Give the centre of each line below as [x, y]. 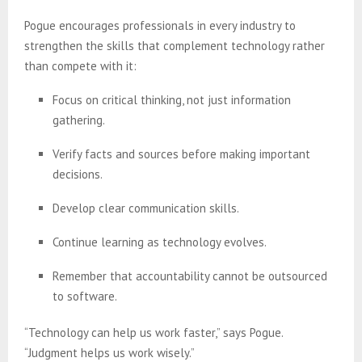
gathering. [79, 120]
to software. [85, 296]
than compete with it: [80, 65]
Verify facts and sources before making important [181, 154]
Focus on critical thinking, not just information [172, 99]
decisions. [78, 174]
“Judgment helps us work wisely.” [109, 352]
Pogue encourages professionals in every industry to [160, 25]
